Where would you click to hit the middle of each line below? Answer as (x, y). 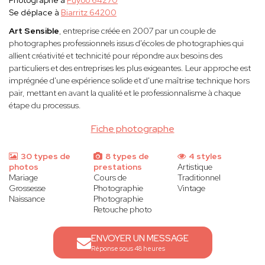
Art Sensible (34, 31)
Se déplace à (35, 13)
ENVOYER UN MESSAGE (140, 239)
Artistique (195, 167)
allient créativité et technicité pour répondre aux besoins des (116, 56)
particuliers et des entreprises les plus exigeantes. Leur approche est (130, 68)
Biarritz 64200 (89, 13)
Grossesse (27, 188)
